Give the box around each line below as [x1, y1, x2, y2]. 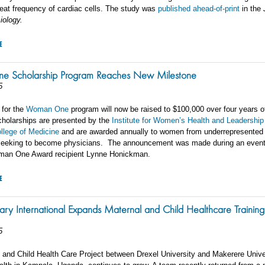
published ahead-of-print [158, 4, 240, 13]
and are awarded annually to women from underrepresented [59, 127, 263, 136]
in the [240, 4, 263, 13]
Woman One [26, 105, 69, 114]
